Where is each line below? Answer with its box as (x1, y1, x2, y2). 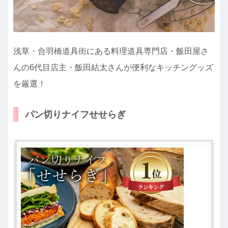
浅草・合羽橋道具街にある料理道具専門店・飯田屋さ (13, 47, 209, 56)
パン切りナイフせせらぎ (25, 109, 126, 120)
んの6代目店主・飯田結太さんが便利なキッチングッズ (13, 63, 213, 72)
